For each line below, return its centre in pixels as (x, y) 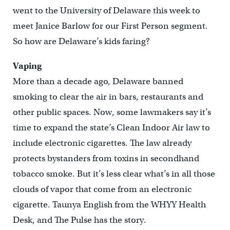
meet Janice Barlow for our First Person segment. (110, 26)
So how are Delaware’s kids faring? (81, 42)
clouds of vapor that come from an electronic (102, 189)
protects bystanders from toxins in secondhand (106, 159)
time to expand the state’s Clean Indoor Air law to (111, 128)
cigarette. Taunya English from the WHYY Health (109, 205)
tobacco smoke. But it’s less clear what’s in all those (114, 174)
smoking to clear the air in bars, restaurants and (108, 97)
